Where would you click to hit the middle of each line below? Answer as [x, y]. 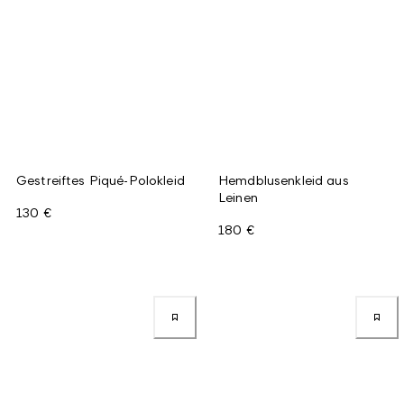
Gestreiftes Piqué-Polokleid [101, 179]
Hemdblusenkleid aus [284, 179]
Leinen [238, 197]
